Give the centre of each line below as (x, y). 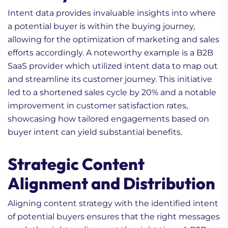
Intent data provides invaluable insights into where (112, 13)
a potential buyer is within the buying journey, (101, 26)
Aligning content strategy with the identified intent (113, 203)
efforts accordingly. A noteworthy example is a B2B (110, 52)
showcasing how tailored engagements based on (108, 119)
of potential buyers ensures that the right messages (114, 216)
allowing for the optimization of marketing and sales (113, 39)
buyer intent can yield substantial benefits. (95, 132)
